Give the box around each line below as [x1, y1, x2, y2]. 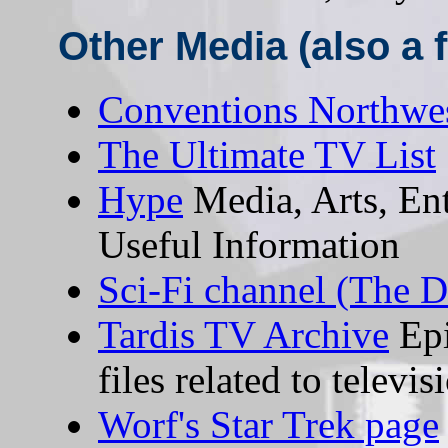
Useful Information [98, 222, 400, 266]
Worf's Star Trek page [98, 402, 439, 446]
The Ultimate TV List [98, 132, 436, 176]
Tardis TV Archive [98, 312, 389, 356]
